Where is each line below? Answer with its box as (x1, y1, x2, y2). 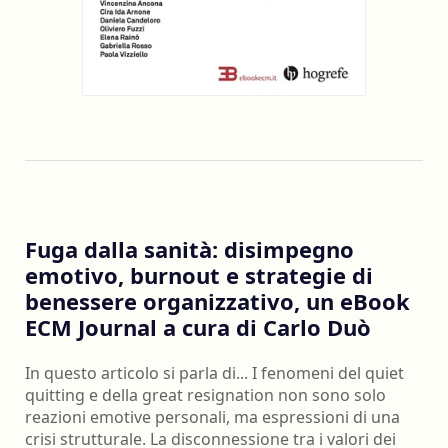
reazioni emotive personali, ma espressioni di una (25, 405, 400, 428)
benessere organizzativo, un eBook (25, 286, 410, 317)
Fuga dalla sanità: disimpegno (25, 234, 354, 265)
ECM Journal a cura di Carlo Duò (25, 312, 371, 343)
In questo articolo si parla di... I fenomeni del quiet (25, 361, 404, 384)
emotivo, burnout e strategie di (25, 260, 373, 291)
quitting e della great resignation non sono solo (25, 383, 386, 406)
